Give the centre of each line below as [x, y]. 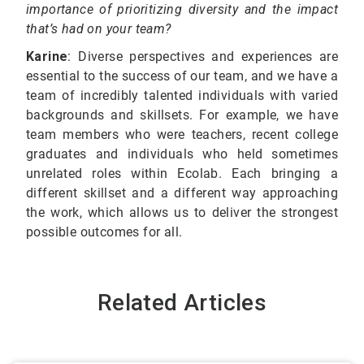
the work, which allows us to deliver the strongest [182, 213]
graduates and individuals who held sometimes [182, 154]
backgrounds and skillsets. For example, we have [182, 115]
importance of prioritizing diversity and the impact [182, 10]
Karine [47, 57]
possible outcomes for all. [104, 232]
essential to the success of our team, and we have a [182, 76]
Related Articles [182, 303]
